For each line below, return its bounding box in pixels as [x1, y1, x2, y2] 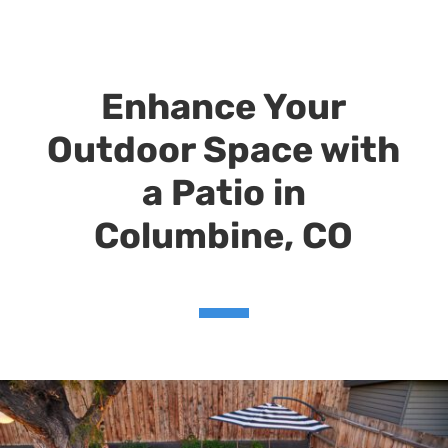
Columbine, [94, 213, 295, 257]
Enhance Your [101, 84, 347, 128]
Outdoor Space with [47, 127, 401, 171]
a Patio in [141, 170, 306, 214]
